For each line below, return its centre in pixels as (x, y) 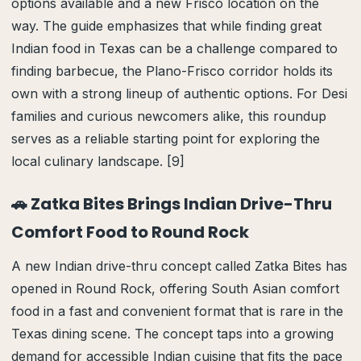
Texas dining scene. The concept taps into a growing (172, 334)
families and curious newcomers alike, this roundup (169, 116)
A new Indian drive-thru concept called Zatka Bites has (179, 266)
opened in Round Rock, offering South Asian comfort (175, 288)
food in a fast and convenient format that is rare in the (177, 311)
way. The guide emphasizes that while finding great (166, 26)
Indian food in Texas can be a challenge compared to (174, 48)
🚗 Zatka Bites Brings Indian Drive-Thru (172, 204)
